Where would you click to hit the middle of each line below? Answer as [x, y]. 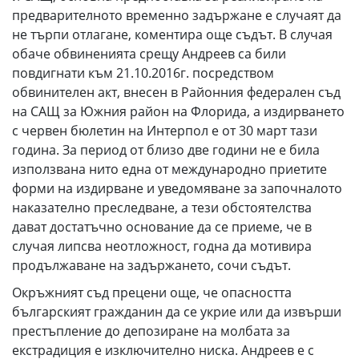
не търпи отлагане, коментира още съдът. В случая [172, 34]
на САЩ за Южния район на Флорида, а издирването [178, 111]
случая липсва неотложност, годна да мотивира [162, 246]
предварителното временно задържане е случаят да [177, 15]
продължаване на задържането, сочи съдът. [151, 265]
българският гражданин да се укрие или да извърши [177, 312]
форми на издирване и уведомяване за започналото [177, 188]
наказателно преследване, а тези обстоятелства [162, 208]
